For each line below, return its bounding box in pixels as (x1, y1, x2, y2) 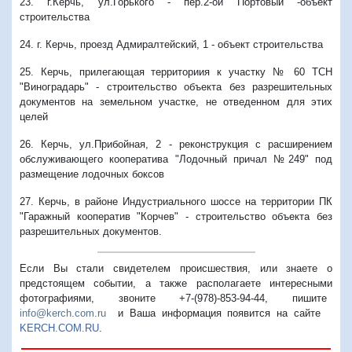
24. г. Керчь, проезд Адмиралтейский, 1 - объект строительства (20, 38, 323, 50)
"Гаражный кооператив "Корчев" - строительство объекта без (20, 210, 332, 222)
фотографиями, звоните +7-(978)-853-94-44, (20, 291, 292, 304)
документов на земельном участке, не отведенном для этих (20, 95, 332, 108)
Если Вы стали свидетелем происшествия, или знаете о (20, 262, 332, 274)
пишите (292, 291, 332, 304)
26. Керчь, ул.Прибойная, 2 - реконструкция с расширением (20, 137, 332, 150)
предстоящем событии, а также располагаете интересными (20, 277, 332, 289)
